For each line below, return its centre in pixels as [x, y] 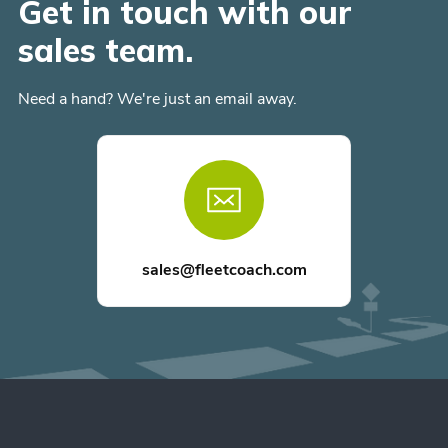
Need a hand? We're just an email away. [157, 99]
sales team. [105, 50]
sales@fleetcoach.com [224, 270]
